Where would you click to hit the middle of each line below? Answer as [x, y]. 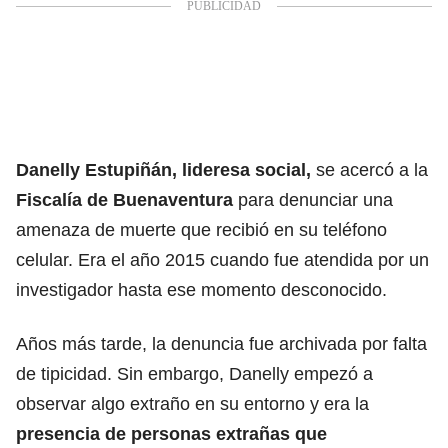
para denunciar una [313, 199]
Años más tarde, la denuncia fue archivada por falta [221, 343]
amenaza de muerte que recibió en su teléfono [201, 229]
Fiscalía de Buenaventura [124, 199]
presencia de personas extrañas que [171, 433]
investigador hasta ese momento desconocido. [201, 289]
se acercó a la [369, 169]
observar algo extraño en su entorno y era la [192, 403]
